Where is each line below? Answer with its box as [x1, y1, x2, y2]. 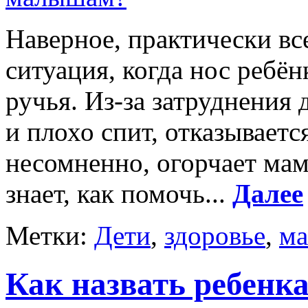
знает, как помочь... [5, 178, 232, 208]
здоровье [164, 220, 265, 250]
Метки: [5, 220, 94, 250]
